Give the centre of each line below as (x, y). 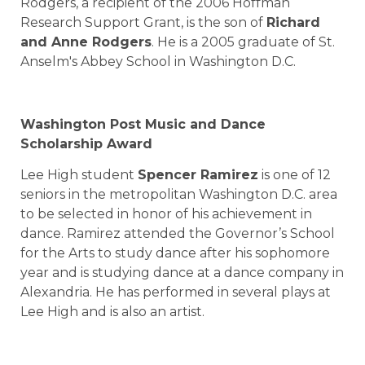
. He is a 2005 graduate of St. (243, 42)
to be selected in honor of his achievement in (166, 214)
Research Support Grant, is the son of (143, 22)
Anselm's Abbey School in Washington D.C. (158, 61)
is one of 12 (295, 175)
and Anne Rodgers (86, 42)
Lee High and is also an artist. (112, 312)
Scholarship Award (86, 143)
